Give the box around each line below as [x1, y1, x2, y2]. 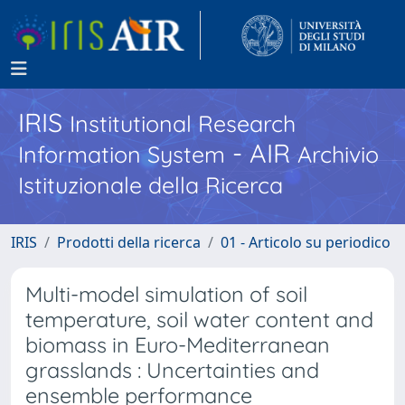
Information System [18, 140, 225, 168]
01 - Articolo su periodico [221, 232, 391, 252]
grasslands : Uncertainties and [25, 357, 319, 383]
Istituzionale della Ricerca [18, 171, 283, 199]
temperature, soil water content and [25, 306, 373, 333]
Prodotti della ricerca [57, 232, 201, 252]
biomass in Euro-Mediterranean [25, 332, 330, 358]
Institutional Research [70, 109, 296, 137]
